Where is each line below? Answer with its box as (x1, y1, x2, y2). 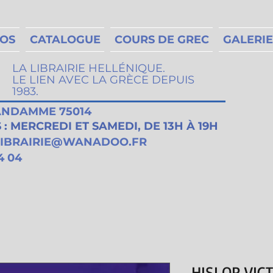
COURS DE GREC (114, 33, 209, 46)
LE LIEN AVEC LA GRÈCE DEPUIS (12, 73, 194, 87)
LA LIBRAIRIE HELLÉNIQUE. (12, 62, 165, 75)
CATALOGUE (29, 33, 101, 46)
